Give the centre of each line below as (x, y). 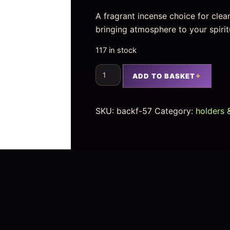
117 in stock (116, 50)
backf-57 (135, 111)
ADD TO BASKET (164, 76)
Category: (175, 111)
